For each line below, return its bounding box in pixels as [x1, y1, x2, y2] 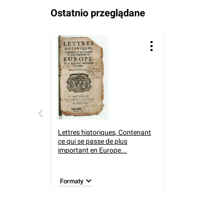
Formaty [60, 177, 83, 185]
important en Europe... [58, 146, 127, 154]
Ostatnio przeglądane [51, 7, 145, 19]
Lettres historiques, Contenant [58, 128, 151, 136]
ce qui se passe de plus [58, 137, 127, 145]
